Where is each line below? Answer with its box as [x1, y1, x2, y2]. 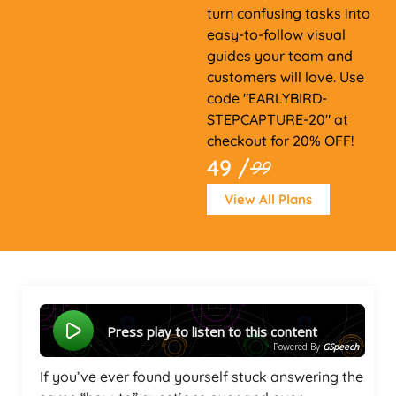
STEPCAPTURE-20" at [207, 110, 348, 128]
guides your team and [207, 47, 353, 65]
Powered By [273, 340, 320, 353]
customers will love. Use [207, 68, 364, 86]
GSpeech [323, 340, 359, 353]
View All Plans [225, 191, 312, 208]
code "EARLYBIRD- [207, 89, 327, 107]
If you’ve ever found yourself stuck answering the [40, 368, 363, 385]
